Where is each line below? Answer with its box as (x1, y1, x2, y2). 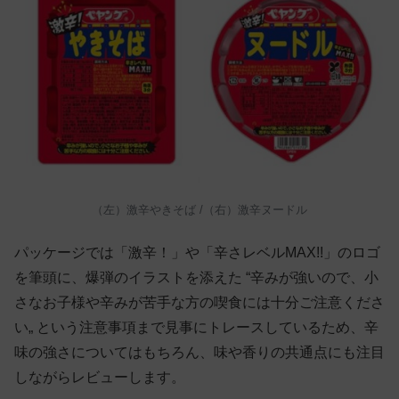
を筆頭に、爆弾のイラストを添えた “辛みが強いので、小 (14, 269, 379, 285)
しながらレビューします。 (14, 369, 185, 385)
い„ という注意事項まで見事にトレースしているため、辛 (14, 319, 379, 335)
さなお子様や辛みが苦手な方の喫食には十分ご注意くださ (14, 294, 385, 310)
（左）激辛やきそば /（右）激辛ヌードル (92, 203, 307, 217)
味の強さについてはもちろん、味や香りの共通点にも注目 (14, 344, 385, 360)
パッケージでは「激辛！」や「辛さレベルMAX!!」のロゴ (14, 244, 380, 260)
